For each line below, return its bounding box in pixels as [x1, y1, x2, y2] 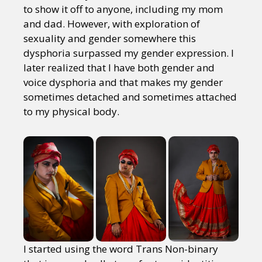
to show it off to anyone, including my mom [23, 2, 223, 16]
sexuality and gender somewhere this [23, 32, 196, 45]
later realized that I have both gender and [23, 61, 215, 74]
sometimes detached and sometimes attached [23, 90, 237, 104]
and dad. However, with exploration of [23, 17, 200, 30]
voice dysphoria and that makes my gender [23, 75, 223, 89]
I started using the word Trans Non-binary [23, 242, 218, 256]
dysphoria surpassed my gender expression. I [23, 46, 234, 60]
